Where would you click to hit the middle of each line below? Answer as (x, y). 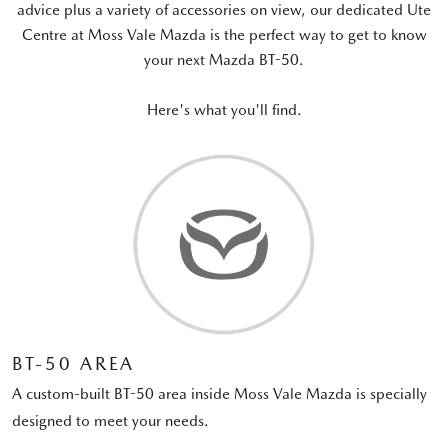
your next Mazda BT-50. (224, 59)
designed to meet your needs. (110, 421)
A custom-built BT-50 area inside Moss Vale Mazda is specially (219, 394)
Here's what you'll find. (224, 109)
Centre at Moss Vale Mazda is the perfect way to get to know (224, 34)
